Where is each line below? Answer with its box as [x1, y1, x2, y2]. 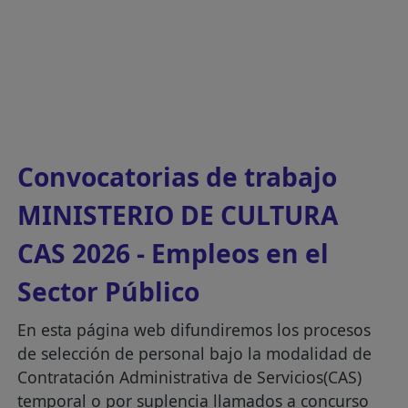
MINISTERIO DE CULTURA [17, 198, 339, 232]
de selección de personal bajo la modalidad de [17, 342, 372, 364]
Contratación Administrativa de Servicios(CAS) [17, 366, 362, 388]
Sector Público [17, 274, 200, 309]
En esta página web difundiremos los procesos [17, 319, 372, 341]
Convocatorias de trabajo [17, 159, 338, 194]
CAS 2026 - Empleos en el [17, 236, 330, 270]
